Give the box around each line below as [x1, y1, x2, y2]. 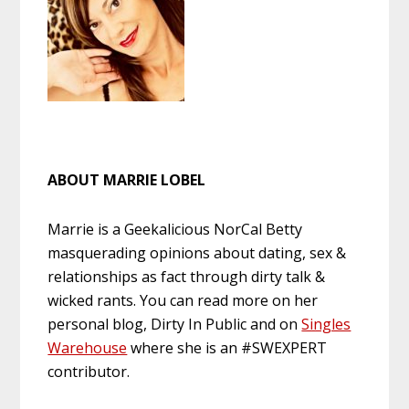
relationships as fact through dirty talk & [47, 266, 326, 287]
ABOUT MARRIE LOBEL [47, 169, 206, 190]
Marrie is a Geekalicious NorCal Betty [47, 218, 303, 239]
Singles [301, 313, 351, 334]
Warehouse [47, 337, 128, 358]
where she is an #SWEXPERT [127, 337, 328, 358]
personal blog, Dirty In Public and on [47, 313, 302, 334]
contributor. [47, 361, 131, 382]
